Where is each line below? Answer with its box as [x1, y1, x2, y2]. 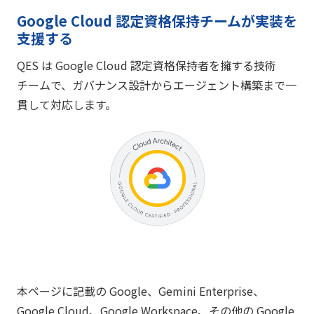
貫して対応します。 [17, 96, 116, 114]
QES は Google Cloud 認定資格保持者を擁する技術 [17, 57, 276, 74]
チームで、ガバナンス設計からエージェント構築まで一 [17, 76, 296, 94]
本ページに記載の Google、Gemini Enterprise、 [17, 282, 264, 300]
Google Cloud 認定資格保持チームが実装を [17, 10, 297, 31]
